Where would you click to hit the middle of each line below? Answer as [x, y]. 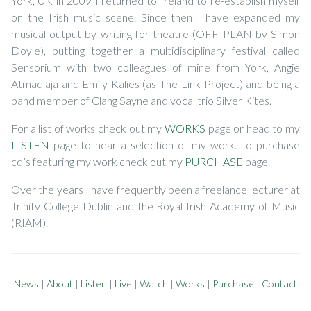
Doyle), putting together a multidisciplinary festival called [155, 50]
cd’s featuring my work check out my [98, 161]
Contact [279, 283]
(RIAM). [30, 222]
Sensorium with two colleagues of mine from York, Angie [155, 67]
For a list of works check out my [88, 128]
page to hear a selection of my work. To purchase [175, 144]
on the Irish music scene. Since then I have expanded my [155, 17]
